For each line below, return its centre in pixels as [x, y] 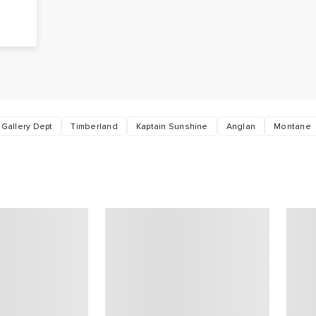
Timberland [94, 126]
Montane [292, 126]
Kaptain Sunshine [172, 126]
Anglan [241, 126]
